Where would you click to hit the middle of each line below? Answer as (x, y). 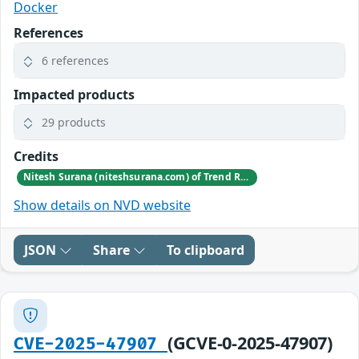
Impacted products (74, 95)
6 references (75, 61)
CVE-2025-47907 (91, 344)
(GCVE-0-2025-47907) (250, 342)
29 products (74, 123)
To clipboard (206, 250)
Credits (36, 157)
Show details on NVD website (102, 205)
